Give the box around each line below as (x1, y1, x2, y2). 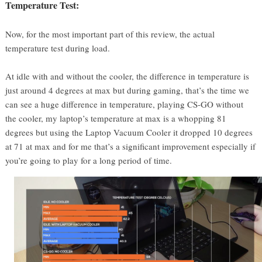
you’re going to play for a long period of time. (5, 154, 173, 167)
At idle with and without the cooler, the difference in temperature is (5, 70, 250, 82)
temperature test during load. (5, 42, 111, 54)
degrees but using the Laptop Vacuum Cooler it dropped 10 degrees (5, 126, 253, 139)
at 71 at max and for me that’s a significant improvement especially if (5, 140, 256, 153)
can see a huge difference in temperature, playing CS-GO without (5, 98, 244, 111)
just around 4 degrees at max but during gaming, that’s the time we (5, 84, 250, 96)
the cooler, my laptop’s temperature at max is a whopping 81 (5, 112, 227, 125)
